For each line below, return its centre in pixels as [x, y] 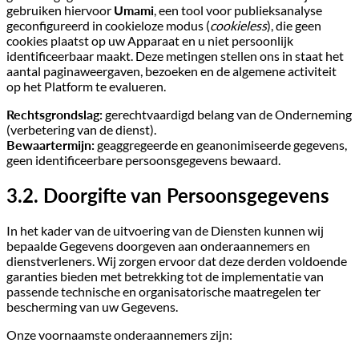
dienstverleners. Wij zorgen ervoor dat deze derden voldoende [177, 261]
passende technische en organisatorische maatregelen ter [163, 292]
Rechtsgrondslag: [54, 115]
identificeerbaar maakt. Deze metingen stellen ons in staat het [175, 56]
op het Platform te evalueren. [86, 87]
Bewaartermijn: [50, 145]
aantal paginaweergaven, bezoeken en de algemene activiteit [171, 71]
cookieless [238, 26]
